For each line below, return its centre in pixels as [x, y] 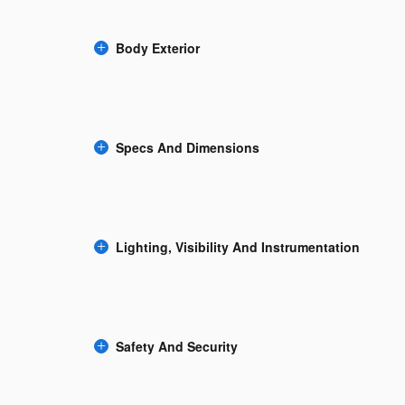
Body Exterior [158, 48]
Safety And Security [177, 346]
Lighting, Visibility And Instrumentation [238, 247]
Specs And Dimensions [188, 147]
